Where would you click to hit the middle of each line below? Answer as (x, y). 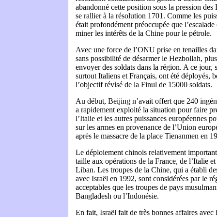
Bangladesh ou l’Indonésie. (117, 196)
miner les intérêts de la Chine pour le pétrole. (144, 33)
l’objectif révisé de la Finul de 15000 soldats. (144, 85)
